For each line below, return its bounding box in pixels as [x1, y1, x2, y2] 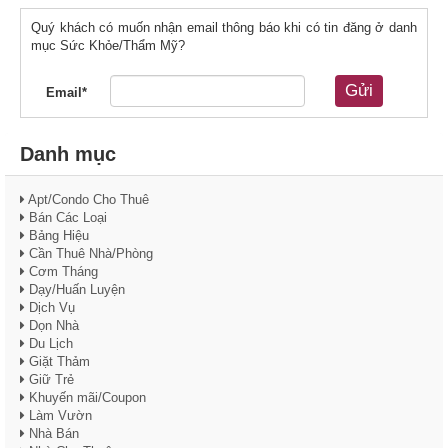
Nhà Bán [25, 426, 79, 441]
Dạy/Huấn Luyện [25, 282, 125, 297]
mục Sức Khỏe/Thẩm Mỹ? [31, 38, 185, 53]
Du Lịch [25, 336, 73, 351]
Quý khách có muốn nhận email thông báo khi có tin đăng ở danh [31, 20, 417, 35]
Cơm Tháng [25, 264, 98, 279]
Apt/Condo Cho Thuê [25, 192, 149, 207]
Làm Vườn [25, 408, 92, 423]
